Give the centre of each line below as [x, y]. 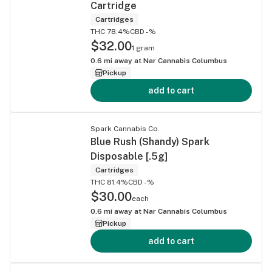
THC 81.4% [109, 182]
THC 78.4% [110, 31]
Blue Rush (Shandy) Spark [150, 141]
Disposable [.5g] [129, 156]
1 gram [143, 48]
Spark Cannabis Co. [125, 128]
